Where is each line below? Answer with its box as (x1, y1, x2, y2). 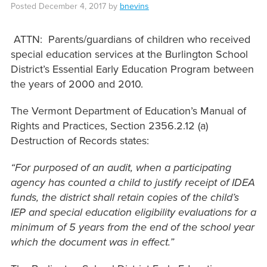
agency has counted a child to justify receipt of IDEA (10, 176, 255, 190)
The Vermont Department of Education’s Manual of (10, 104, 246, 118)
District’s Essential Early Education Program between (10, 63, 254, 76)
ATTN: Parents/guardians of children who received (13, 33, 250, 46)
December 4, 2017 (38, 1, 106, 12)
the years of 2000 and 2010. (10, 77, 143, 91)
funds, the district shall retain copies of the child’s (10, 191, 239, 204)
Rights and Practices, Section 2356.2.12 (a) (10, 119, 208, 133)
